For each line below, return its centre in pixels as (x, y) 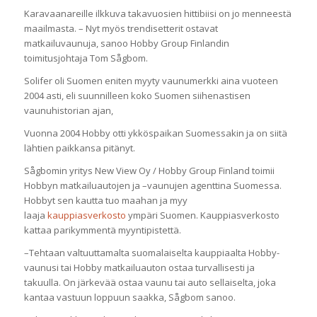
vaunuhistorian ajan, (68, 110)
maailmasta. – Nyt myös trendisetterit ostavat (121, 28)
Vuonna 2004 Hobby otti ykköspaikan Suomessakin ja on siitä (155, 133)
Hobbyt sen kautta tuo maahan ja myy (105, 200)
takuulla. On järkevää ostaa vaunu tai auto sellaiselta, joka (150, 282)
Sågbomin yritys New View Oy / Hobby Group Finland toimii (149, 170)
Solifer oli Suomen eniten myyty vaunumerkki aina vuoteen (151, 80)
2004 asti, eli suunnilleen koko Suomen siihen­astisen (137, 95)
